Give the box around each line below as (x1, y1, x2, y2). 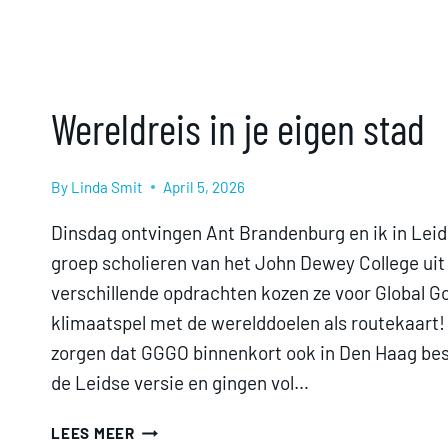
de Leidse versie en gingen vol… (51, 371, 309, 394)
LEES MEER (51, 424, 135, 442)
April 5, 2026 (163, 178, 246, 196)
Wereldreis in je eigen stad (51, 102, 425, 153)
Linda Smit (71, 178, 144, 196)
